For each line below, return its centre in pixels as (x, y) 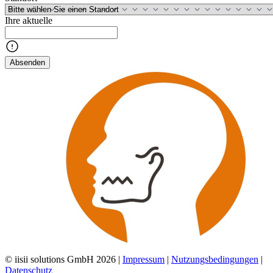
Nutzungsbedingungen (215, 259)
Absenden (27, 62)
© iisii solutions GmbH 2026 (60, 259)
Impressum (144, 259)
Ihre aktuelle (29, 20)
